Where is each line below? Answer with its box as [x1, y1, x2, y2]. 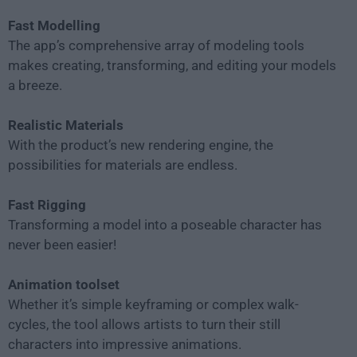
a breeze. [8, 77, 62, 94]
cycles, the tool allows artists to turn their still [8, 316, 280, 333]
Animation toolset [8, 277, 120, 293]
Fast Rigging [8, 197, 86, 214]
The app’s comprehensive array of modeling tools [8, 37, 304, 54]
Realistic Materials [8, 117, 124, 134]
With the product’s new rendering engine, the [8, 137, 273, 154]
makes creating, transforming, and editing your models [8, 57, 336, 74]
